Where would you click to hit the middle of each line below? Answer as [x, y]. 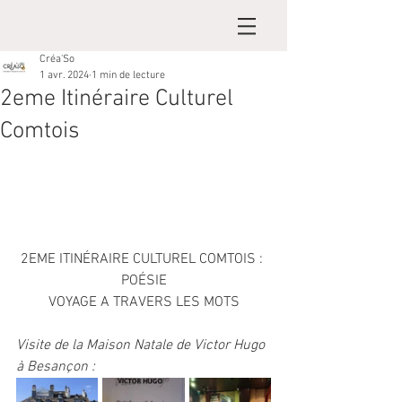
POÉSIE [144, 280]
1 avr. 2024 [64, 75]
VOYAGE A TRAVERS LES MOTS [144, 302]
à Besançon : [56, 367]
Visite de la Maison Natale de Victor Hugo [142, 345]
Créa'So [57, 59]
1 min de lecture [128, 75]
